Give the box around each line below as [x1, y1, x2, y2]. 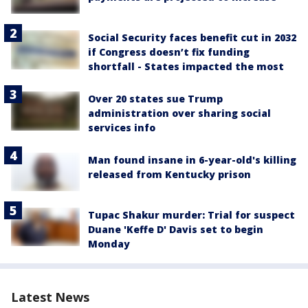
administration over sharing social [88, 107, 271, 120]
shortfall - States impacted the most [88, 60, 284, 74]
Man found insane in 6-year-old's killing [88, 153, 296, 167]
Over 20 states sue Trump [88, 92, 223, 106]
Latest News [11, 289, 89, 306]
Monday [88, 237, 130, 251]
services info [88, 121, 155, 135]
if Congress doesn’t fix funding [88, 45, 250, 59]
